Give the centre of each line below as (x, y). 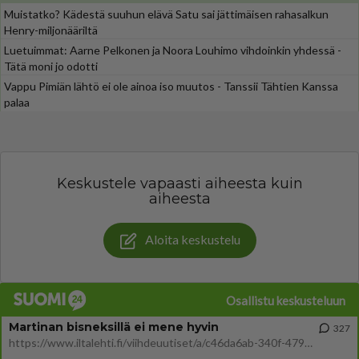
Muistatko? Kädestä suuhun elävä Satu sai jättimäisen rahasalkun (166, 14)
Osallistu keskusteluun (286, 300)
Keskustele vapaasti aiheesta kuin (179, 184)
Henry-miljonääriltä (51, 30)
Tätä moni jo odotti (51, 66)
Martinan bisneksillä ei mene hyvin (114, 327)
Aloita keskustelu (192, 239)
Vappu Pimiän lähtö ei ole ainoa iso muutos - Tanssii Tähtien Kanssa (171, 86)
